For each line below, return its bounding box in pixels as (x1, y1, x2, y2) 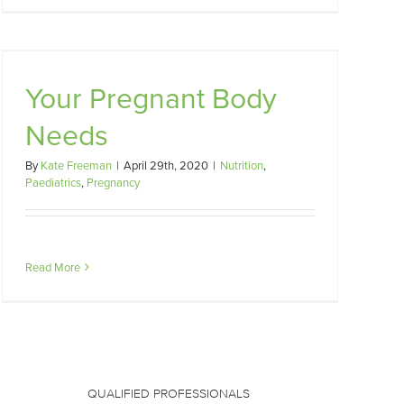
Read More (25, 259, 80, 275)
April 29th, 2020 (124, 157, 208, 173)
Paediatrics (25, 174, 81, 190)
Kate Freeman (41, 157, 112, 173)
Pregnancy (87, 174, 140, 190)
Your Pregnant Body (25, 77, 277, 117)
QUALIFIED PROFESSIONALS (87, 386, 250, 402)
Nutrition (220, 157, 263, 173)
